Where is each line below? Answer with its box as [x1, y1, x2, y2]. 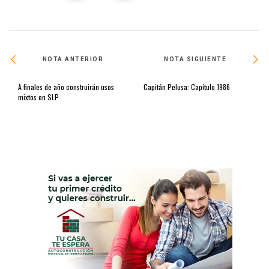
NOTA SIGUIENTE [164, 56, 227, 63]
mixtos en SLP [18, 91, 59, 102]
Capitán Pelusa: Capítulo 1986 [144, 81, 230, 92]
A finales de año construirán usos [18, 81, 114, 92]
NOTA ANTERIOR [42, 56, 104, 63]
